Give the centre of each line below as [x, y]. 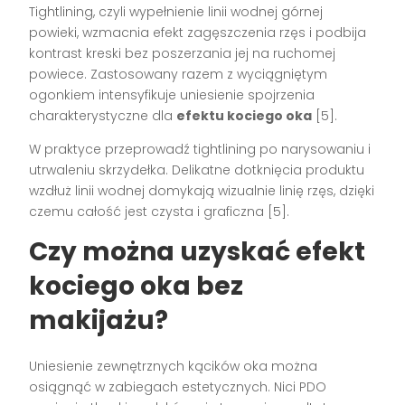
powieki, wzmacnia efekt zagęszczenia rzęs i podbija [198, 32]
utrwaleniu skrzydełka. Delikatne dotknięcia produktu [197, 170]
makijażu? [99, 320]
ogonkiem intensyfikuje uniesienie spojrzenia [172, 94]
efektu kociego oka [245, 115]
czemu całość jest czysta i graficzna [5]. [160, 211]
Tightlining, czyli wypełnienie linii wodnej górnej [176, 11]
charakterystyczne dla [103, 115]
